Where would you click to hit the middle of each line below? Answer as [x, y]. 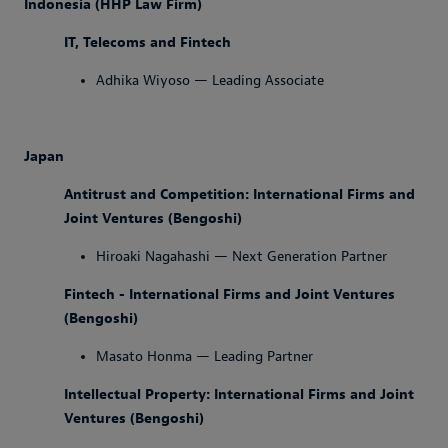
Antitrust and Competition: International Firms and [239, 194]
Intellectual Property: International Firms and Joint [239, 394]
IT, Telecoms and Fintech [147, 42]
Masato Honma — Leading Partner [204, 356]
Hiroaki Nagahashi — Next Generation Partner [241, 256]
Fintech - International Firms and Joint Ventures [229, 294]
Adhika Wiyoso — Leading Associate [210, 80]
